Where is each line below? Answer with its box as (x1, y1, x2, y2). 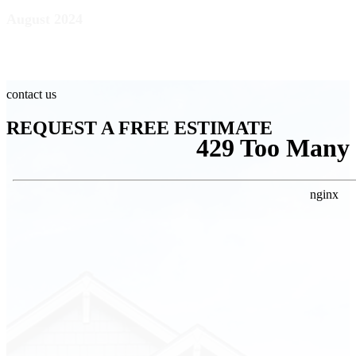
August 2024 (6, 11, 83, 28)
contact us (6, 87, 56, 101)
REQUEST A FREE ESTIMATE (6, 117, 273, 138)
